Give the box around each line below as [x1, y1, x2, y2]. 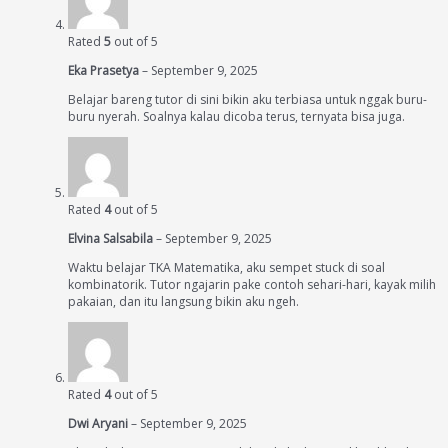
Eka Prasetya [68, 62, 142, 79]
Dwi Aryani [68, 415, 131, 432]
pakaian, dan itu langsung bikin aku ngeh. [68, 293, 299, 310]
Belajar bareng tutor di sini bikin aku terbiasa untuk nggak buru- [68, 91, 427, 108]
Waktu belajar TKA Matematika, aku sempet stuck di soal [68, 259, 385, 276]
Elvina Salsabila [68, 230, 156, 247]
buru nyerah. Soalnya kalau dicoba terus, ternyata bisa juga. [68, 108, 405, 125]
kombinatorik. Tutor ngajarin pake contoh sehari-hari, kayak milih [68, 276, 436, 293]
